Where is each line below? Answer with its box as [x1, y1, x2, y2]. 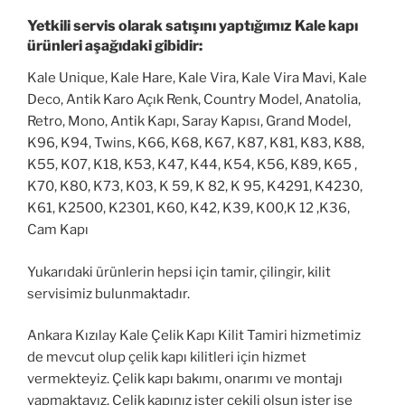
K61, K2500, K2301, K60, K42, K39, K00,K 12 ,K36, [27, 200, 350, 217]
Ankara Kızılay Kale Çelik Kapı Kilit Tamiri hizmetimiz [27, 327, 361, 344]
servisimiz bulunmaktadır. [27, 285, 190, 302]
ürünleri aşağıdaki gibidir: [27, 37, 202, 55]
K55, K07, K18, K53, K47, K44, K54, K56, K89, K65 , [27, 156, 357, 174]
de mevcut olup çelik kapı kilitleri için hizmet [27, 349, 306, 366]
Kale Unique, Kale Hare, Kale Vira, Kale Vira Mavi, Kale [27, 70, 367, 87]
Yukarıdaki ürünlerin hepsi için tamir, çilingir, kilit [27, 263, 331, 280]
